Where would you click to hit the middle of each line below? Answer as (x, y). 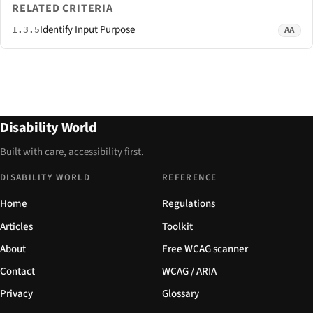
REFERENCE (190, 178)
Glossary (181, 294)
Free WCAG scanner (205, 249)
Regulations (189, 204)
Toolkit (177, 226)
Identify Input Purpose (87, 30)
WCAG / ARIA (189, 272)
